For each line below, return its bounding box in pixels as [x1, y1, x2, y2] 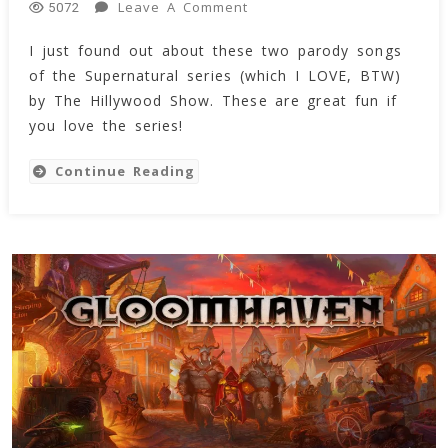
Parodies [247, 65, 311, 84]
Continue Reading [54, 161, 196, 180]
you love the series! [28, 115, 184, 135]
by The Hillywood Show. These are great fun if [28, 90, 397, 110]
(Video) [247, 180, 297, 199]
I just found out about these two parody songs [28, 40, 402, 60]
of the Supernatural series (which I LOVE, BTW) [28, 65, 401, 85]
